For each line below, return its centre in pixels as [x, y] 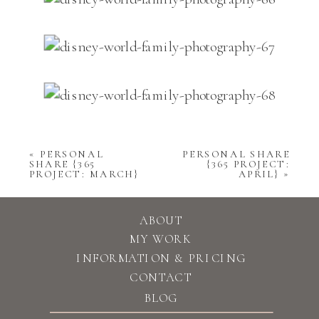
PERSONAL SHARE [236, 155]
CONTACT [161, 277]
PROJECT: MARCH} [84, 174]
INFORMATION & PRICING [161, 258]
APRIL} [259, 174]
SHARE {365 [62, 164]
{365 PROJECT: [248, 164]
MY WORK [161, 239]
